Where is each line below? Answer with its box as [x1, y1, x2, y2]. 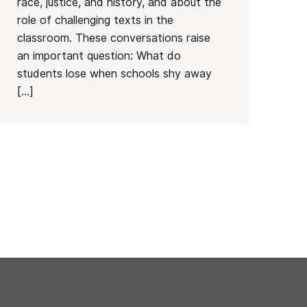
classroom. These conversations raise [17, 32, 211, 45]
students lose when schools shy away [17, 67, 212, 80]
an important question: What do [17, 49, 182, 62]
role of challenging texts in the [17, 14, 174, 27]
